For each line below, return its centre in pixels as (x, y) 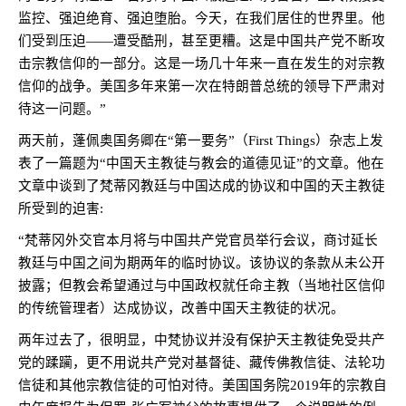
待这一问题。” (62, 109)
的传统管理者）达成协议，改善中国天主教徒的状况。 (181, 308)
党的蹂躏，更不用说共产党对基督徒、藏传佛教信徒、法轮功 (202, 362)
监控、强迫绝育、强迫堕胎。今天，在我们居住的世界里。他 (202, 18)
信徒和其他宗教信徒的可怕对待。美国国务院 (154, 385)
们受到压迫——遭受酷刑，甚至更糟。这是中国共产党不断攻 (202, 41)
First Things (282, 140)
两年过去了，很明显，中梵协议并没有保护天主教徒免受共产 (202, 340)
